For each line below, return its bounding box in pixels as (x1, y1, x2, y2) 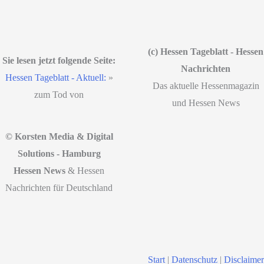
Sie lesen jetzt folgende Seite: (2, 55, 116, 65)
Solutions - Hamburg (17, 148, 101, 159)
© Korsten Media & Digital (5, 131, 113, 142)
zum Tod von (34, 89, 84, 100)
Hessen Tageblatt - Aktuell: (5, 72, 106, 82)
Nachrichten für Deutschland (5, 183, 113, 193)
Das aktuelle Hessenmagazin (152, 81, 259, 91)
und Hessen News (171, 98, 240, 108)
